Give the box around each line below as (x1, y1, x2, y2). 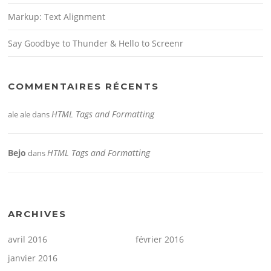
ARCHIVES (8, 208, 67, 220)
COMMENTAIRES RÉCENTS (8, 80, 160, 93)
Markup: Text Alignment (8, 11, 106, 23)
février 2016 (135, 233, 184, 246)
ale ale (8, 109, 31, 120)
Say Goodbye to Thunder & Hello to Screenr (8, 38, 184, 50)
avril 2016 (8, 233, 48, 246)
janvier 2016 (8, 252, 58, 264)
